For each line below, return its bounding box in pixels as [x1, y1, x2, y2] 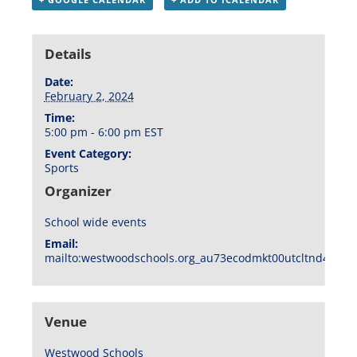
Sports [44, 159, 79, 175]
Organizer [44, 181, 112, 200]
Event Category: [44, 145, 131, 161]
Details [44, 44, 91, 63]
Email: [44, 235, 78, 251]
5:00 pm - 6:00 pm [44, 124, 144, 139]
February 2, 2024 [44, 88, 134, 104]
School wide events [44, 214, 147, 229]
